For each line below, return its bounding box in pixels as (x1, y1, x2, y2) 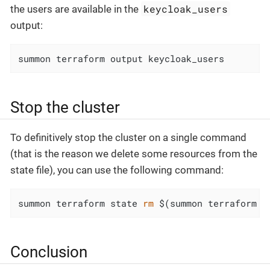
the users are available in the (10, 2, 141, 15)
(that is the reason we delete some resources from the (10, 147, 257, 160)
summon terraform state (18, 197, 143, 210)
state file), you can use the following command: (10, 163, 224, 176)
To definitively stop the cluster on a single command (10, 131, 246, 143)
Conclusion (10, 243, 87, 262)
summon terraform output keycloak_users (18, 52, 225, 65)
